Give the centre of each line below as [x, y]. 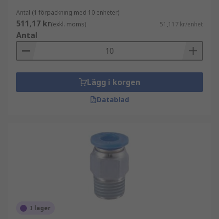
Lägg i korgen [113, 82]
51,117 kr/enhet [181, 24]
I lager [40, 208]
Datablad [113, 99]
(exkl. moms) [68, 24]
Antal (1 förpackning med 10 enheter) [68, 12]
